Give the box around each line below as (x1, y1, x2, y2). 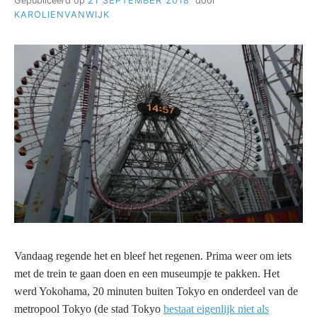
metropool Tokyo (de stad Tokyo (14, 302, 163, 315)
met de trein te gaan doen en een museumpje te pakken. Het (14, 267, 279, 279)
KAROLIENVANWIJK (14, 8, 110, 20)
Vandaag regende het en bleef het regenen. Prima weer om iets (14, 249, 292, 262)
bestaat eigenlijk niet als (163, 302, 269, 315)
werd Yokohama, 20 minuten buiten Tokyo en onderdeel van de (14, 284, 298, 297)
